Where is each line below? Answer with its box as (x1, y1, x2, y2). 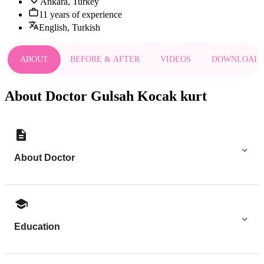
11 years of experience (39, 9, 122, 19)
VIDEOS (160, 55, 191, 64)
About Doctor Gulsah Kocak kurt (5, 88, 207, 104)
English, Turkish (39, 22, 100, 32)
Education (14, 222, 60, 232)
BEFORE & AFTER (70, 55, 140, 64)
